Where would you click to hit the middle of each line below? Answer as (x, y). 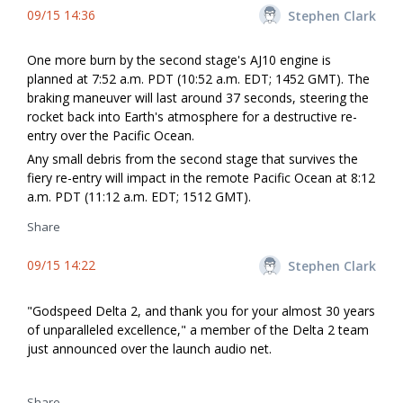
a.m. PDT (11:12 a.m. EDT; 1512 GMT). (139, 197)
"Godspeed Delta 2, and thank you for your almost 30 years (201, 310)
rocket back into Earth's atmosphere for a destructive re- (192, 117)
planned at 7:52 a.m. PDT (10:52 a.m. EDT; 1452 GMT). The (198, 79)
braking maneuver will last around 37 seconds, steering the (198, 98)
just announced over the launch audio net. (149, 348)
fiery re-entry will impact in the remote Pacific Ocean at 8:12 (201, 178)
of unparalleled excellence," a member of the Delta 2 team (198, 329)
